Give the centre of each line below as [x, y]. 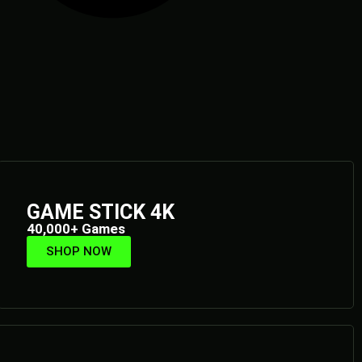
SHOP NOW [78, 251]
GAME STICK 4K [100, 212]
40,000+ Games [76, 228]
